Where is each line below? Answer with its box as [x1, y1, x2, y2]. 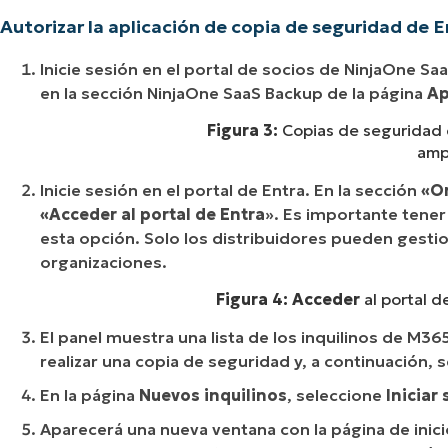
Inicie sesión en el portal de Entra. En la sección [40, 179, 421, 200]
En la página [40, 384, 139, 405]
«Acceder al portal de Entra [40, 203, 265, 224]
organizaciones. [40, 251, 167, 272]
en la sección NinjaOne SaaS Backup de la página [40, 82, 427, 103]
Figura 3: [206, 120, 278, 141]
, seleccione [287, 384, 386, 405]
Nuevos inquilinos [139, 384, 287, 405]
